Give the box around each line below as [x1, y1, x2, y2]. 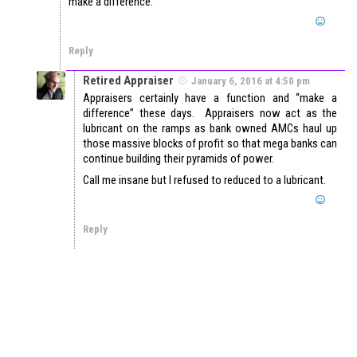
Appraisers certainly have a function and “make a [83, 91, 337, 106]
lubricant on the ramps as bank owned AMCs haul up [83, 121, 337, 136]
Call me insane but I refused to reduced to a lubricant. [83, 173, 326, 188]
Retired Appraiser [83, 73, 174, 88]
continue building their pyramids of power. [83, 151, 274, 167]
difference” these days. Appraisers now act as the [83, 106, 337, 121]
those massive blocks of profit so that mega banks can [83, 136, 337, 151]
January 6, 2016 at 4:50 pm [191, 75, 310, 88]
